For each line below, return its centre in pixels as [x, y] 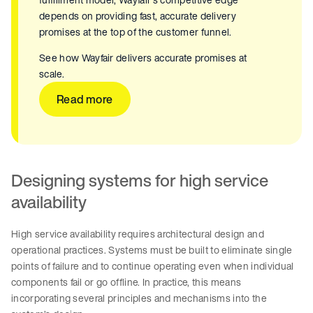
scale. [52, 74]
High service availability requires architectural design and [138, 234]
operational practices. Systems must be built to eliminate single [152, 250]
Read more [85, 100]
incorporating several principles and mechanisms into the [139, 298]
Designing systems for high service [140, 181]
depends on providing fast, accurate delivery [138, 16]
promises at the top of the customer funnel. [136, 32]
